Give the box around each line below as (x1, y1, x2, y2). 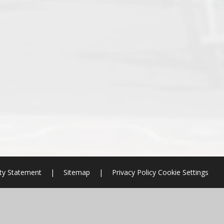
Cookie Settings (158, 167, 208, 177)
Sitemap (63, 167, 90, 177)
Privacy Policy (112, 167, 156, 177)
